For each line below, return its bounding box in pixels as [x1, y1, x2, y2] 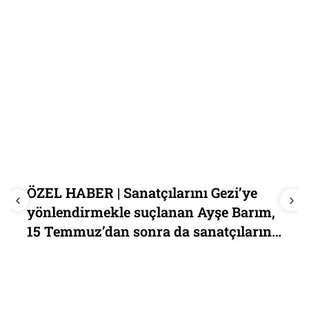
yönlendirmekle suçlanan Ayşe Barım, [22, 202, 270, 221]
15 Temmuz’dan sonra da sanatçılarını [22, 221, 271, 240]
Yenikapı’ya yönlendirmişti [22, 241, 200, 259]
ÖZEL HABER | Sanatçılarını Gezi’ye [22, 183, 252, 201]
